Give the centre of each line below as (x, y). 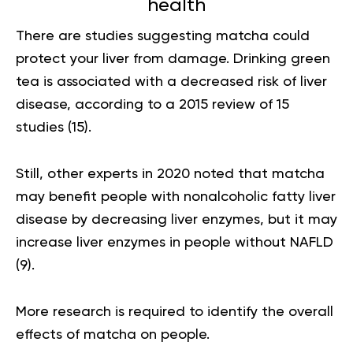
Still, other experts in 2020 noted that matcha (170, 174)
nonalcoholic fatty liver (260, 197)
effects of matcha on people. (115, 334)
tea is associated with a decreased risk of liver (171, 82)
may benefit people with (100, 197)
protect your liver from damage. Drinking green (173, 59)
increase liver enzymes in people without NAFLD (175, 242)
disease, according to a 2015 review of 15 (152, 104)
